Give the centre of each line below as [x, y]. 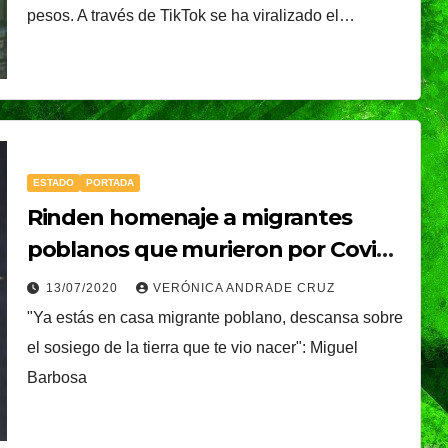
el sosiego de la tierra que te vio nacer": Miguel [192, 347]
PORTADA [109, 182]
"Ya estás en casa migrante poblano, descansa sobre [214, 317]
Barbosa [56, 377]
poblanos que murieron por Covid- [212, 249]
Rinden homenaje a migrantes [189, 217]
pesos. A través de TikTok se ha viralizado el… [190, 15]
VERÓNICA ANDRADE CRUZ [243, 287]
